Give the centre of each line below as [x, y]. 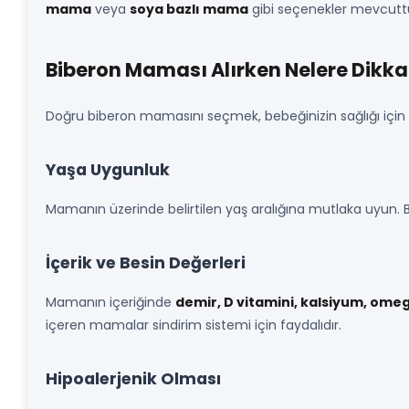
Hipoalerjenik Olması [133, 379]
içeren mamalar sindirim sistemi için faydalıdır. [194, 325]
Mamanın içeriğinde [110, 302]
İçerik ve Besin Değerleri [146, 263]
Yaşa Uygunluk [108, 170]
